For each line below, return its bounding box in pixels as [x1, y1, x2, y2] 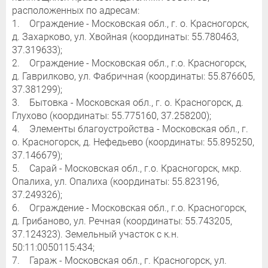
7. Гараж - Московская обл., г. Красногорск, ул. [12, 255, 227, 267]
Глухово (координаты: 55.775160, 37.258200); [12, 110, 211, 122]
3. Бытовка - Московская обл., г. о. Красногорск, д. [12, 97, 243, 109]
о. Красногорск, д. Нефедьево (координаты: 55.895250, [12, 136, 254, 148]
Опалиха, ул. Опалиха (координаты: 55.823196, [12, 176, 219, 188]
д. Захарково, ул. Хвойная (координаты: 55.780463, [12, 31, 239, 43]
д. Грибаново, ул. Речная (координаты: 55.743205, [12, 215, 232, 227]
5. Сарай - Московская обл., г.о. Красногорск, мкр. [12, 163, 242, 175]
